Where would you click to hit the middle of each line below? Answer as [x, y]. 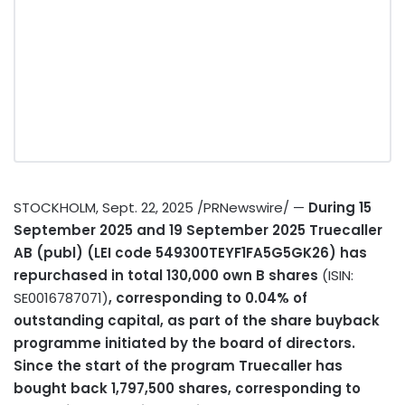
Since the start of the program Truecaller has [178, 365]
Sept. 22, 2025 [148, 207]
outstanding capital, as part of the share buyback [197, 320]
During [334, 207]
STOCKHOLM [55, 207]
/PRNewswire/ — [251, 207]
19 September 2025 [237, 230]
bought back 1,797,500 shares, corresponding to [187, 388]
